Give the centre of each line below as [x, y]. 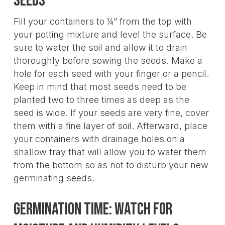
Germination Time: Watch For [93, 209]
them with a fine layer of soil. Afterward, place [110, 126]
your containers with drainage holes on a [99, 139]
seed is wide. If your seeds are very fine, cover [111, 113]
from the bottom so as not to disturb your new [111, 165]
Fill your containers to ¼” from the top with [102, 21]
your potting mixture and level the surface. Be [110, 34]
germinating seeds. [54, 178]
